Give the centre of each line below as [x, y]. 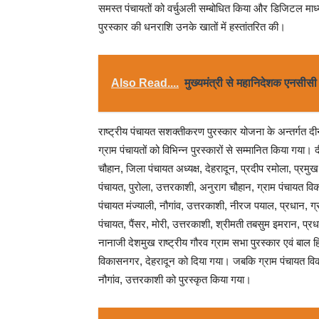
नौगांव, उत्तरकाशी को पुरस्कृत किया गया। [175, 279]
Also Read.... [145, 83]
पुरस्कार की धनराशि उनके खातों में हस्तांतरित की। [192, 27]
